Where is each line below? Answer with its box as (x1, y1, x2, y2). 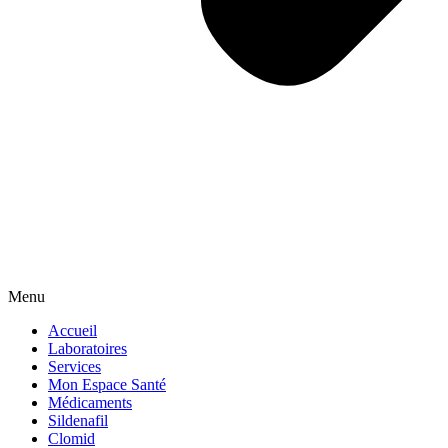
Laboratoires (48, 340, 127, 357)
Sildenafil (48, 412, 108, 429)
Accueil (48, 322, 97, 339)
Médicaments (48, 394, 132, 411)
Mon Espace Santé (48, 376, 166, 393)
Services (48, 358, 101, 375)
